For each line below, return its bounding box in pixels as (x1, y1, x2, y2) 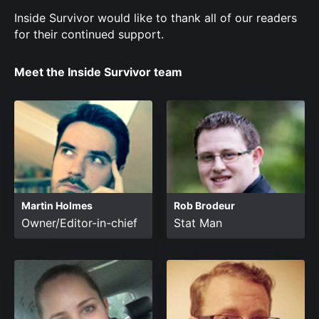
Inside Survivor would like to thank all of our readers (14, 11, 297, 25)
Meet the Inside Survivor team (14, 65, 182, 79)
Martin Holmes (21, 199, 93, 211)
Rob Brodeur (174, 199, 235, 211)
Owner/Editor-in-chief (21, 216, 137, 230)
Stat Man (174, 216, 222, 230)
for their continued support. (14, 27, 164, 41)
